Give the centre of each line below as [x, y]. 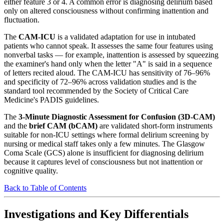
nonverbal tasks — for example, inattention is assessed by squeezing [111, 54]
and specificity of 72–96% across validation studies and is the [100, 81]
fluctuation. [22, 19]
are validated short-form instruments [155, 125]
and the [16, 125]
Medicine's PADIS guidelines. [51, 99]
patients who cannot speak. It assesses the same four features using [108, 45]
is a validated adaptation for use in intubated [125, 36]
